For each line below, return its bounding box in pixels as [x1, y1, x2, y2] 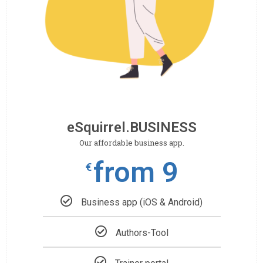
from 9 [93, 155, 178, 189]
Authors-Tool [115, 227, 168, 238]
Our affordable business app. [79, 137, 184, 148]
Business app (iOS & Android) [81, 196, 203, 208]
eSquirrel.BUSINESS [66, 119, 197, 136]
